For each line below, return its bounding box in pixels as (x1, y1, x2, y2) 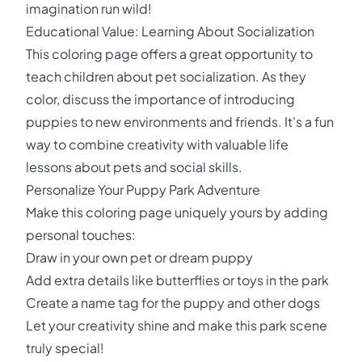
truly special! (26, 339, 104, 356)
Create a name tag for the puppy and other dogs (26, 294, 320, 311)
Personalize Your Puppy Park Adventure (26, 181, 260, 198)
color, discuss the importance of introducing (26, 90, 295, 107)
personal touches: (26, 226, 136, 243)
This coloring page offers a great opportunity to (26, 45, 313, 62)
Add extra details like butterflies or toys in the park (26, 271, 329, 288)
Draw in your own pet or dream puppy (26, 249, 253, 266)
